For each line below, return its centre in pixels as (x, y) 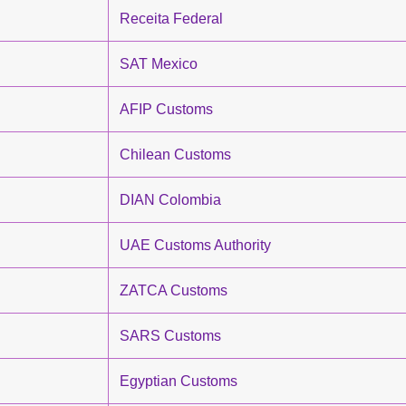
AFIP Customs (166, 109)
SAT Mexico (159, 64)
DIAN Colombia (170, 200)
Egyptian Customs (179, 381)
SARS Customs (170, 336)
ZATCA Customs (174, 290)
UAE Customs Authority (195, 245)
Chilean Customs (175, 155)
